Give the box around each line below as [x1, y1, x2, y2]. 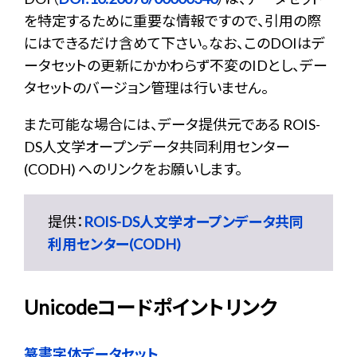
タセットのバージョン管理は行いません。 [24, 79, 269, 96]
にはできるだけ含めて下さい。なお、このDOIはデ [24, 34, 325, 52]
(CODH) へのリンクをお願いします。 [24, 160, 242, 178]
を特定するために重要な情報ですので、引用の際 [24, 12, 321, 29]
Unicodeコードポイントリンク [24, 295, 277, 319]
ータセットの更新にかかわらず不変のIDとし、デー [24, 57, 328, 74]
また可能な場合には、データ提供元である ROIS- [24, 116, 320, 133]
